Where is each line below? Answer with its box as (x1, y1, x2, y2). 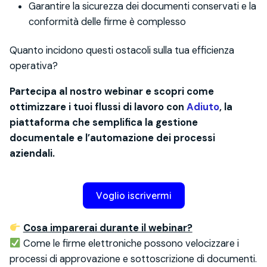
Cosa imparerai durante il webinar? (23, 221, 193, 234)
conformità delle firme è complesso (29, 15, 186, 29)
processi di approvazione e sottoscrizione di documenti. (10, 252, 257, 265)
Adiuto (187, 100, 219, 113)
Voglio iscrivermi (95, 189, 172, 201)
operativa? (10, 60, 58, 73)
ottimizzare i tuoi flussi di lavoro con (10, 100, 187, 113)
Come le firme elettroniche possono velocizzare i (23, 237, 239, 250)
